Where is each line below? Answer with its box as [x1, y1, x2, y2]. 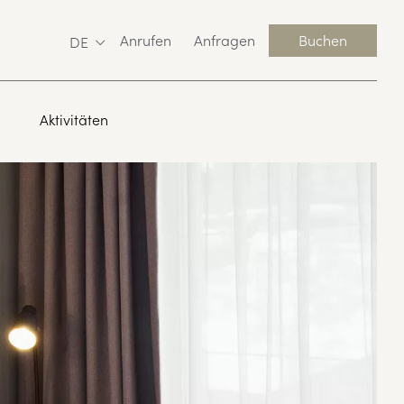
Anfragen [194, 30, 255, 50]
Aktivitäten [39, 109, 108, 129]
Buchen [298, 30, 347, 50]
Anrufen [120, 30, 171, 50]
